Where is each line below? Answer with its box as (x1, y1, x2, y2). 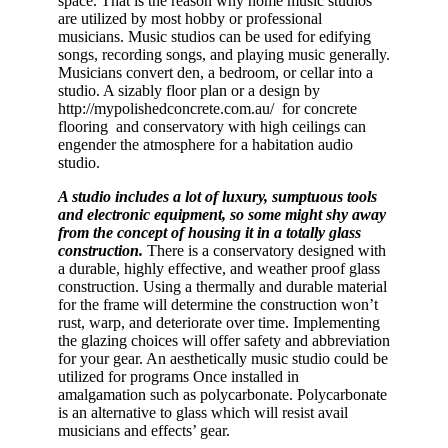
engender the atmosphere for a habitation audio (58, 135, 353, 153)
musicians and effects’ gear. (58, 421, 230, 439)
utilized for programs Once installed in (58, 367, 299, 385)
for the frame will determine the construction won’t (58, 295, 378, 313)
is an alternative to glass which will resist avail (58, 403, 348, 421)
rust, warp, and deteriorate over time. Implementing (58, 313, 380, 331)
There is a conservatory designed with (143, 241, 386, 259)
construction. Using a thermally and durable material (58, 277, 387, 295)
